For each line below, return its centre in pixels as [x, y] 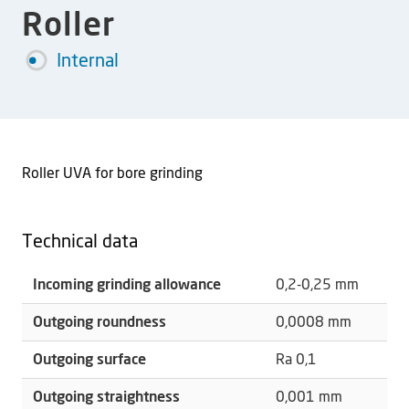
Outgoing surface [89, 360]
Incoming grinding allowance [127, 285]
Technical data [80, 242]
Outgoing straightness [106, 398]
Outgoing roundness [100, 323]
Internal [88, 62]
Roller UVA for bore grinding [112, 174]
